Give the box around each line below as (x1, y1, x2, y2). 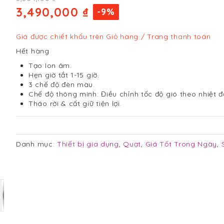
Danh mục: (16, 139, 57, 148)
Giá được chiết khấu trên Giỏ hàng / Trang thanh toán (16, 32, 211, 41)
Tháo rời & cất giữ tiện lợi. (28, 99, 122, 108)
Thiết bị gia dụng (57, 139, 119, 148)
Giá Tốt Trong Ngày (145, 139, 217, 148)
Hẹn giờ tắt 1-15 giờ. (28, 70, 99, 79)
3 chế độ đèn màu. (28, 80, 95, 89)
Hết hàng (16, 46, 49, 55)
